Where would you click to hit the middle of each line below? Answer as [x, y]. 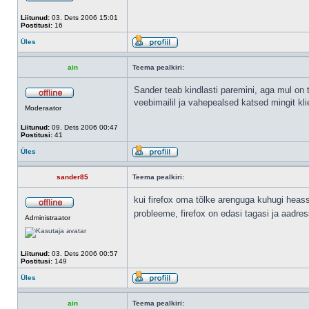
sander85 [72, 177]
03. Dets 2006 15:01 [84, 18]
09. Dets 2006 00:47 [84, 127]
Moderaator [43, 108]
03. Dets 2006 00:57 [84, 253]
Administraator [48, 218]
